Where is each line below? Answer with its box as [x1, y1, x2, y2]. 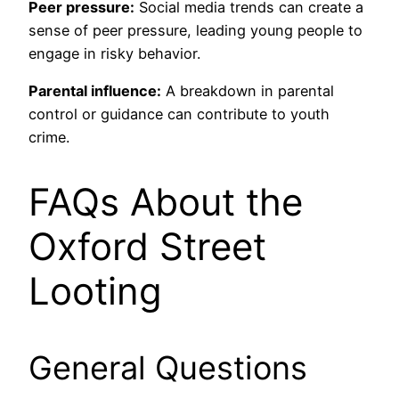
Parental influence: [28, 82, 161, 101]
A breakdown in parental [161, 82, 334, 101]
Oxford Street [28, 224, 266, 270]
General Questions [28, 348, 307, 388]
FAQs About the [28, 179, 303, 225]
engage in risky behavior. [28, 45, 200, 63]
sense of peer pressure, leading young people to [28, 21, 362, 40]
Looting [28, 268, 162, 314]
